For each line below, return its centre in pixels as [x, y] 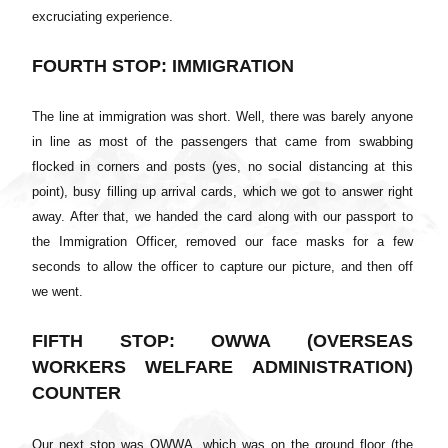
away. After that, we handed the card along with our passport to [222, 217]
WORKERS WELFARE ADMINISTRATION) [222, 367]
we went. [57, 292]
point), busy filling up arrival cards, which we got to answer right [222, 192]
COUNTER [76, 393]
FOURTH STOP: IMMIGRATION [163, 66]
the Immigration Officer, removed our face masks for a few [222, 242]
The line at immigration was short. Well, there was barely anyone [222, 117]
